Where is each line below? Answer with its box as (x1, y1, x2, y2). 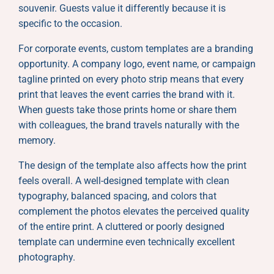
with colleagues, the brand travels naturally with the (18, 119, 239, 131)
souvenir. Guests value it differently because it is (18, 2, 226, 14)
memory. (18, 134, 56, 146)
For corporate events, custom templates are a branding (18, 42, 253, 54)
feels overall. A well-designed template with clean (18, 174, 229, 187)
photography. (18, 251, 75, 263)
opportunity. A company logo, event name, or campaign (18, 57, 256, 70)
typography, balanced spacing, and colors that (18, 190, 217, 202)
